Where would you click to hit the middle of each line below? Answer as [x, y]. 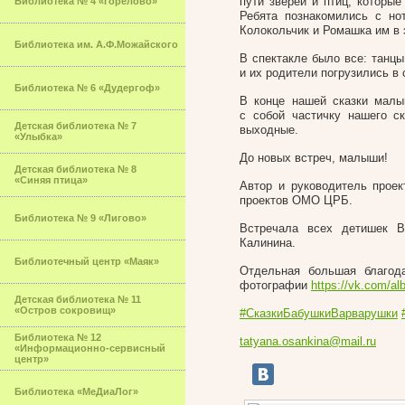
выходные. [269, 130]
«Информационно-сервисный [90, 348]
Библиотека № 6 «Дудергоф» [87, 88]
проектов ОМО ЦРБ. [296, 200]
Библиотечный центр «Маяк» [87, 261]
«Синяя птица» [51, 180]
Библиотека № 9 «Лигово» [80, 218]
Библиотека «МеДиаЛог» [76, 391]
